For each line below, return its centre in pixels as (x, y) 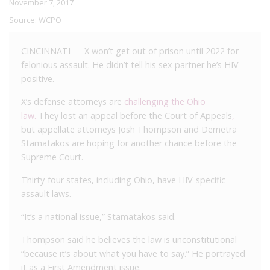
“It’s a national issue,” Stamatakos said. (99, 216)
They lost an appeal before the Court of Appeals (134, 115)
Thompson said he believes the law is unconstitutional (129, 239)
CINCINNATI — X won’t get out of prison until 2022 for (130, 51)
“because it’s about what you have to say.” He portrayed (133, 253)
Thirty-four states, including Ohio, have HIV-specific (123, 180)
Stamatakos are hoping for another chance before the (129, 143)
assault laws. (46, 193)
